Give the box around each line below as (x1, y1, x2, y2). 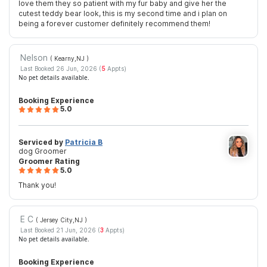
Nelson (20, 52, 50, 63)
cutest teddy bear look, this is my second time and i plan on (18, 9, 227, 18)
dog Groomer (18, 146, 67, 156)
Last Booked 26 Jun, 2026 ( (20, 64, 101, 72)
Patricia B (65, 137, 103, 147)
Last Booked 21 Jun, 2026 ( (20, 226, 100, 234)
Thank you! (18, 181, 56, 190)
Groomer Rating (18, 157, 80, 166)
